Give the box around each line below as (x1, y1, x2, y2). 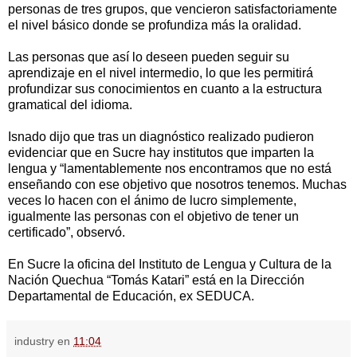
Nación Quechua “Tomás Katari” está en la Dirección (8, 273, 304, 287)
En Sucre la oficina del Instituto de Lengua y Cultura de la (8, 257, 331, 271)
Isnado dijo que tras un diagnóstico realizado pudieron (8, 129, 314, 143)
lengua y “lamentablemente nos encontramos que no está (8, 161, 331, 175)
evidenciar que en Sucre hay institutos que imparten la (8, 145, 314, 159)
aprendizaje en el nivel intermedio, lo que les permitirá (8, 65, 313, 80)
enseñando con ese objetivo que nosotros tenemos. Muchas (8, 177, 347, 191)
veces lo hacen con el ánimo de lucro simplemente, (8, 193, 296, 207)
